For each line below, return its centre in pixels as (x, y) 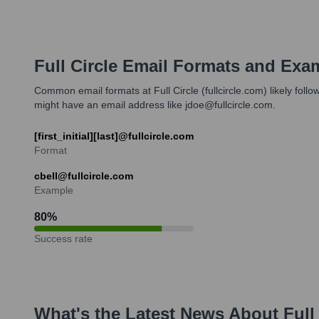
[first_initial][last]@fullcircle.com (114, 136)
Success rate (63, 238)
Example (54, 190)
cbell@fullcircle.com (84, 176)
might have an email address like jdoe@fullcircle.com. (155, 104)
